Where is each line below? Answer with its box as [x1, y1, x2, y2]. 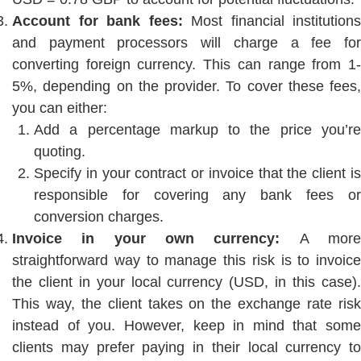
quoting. [34, 143, 85, 160]
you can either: [12, 99, 107, 116]
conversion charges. [34, 208, 164, 225]
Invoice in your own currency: [12, 230, 300, 247]
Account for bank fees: [12, 12, 191, 29]
